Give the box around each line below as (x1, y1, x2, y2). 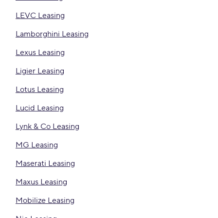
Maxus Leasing (16, 177, 67, 187)
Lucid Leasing (16, 103, 64, 113)
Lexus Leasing (16, 48, 65, 57)
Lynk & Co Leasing (16, 122, 79, 131)
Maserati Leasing (16, 159, 75, 168)
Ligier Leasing (16, 66, 64, 76)
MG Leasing (16, 140, 58, 150)
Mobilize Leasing (16, 196, 74, 205)
